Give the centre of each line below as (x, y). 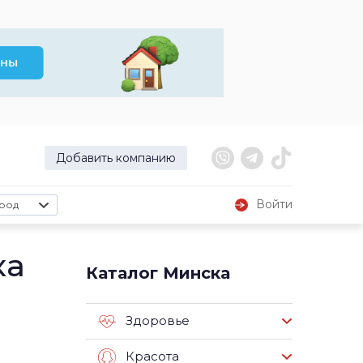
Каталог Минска (158, 273)
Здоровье (158, 321)
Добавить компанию (116, 158)
